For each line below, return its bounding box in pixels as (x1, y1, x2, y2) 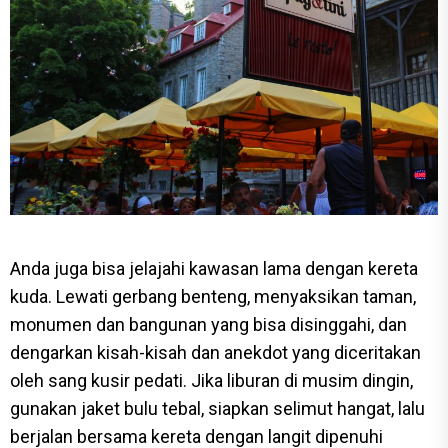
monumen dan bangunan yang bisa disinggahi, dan (10, 314, 407, 336)
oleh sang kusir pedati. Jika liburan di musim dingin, (10, 370, 413, 392)
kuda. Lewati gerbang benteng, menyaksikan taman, (10, 286, 416, 308)
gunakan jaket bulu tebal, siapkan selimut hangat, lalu (10, 398, 425, 420)
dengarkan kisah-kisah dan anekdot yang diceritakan (10, 342, 421, 364)
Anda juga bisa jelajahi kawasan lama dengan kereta (10, 258, 418, 280)
